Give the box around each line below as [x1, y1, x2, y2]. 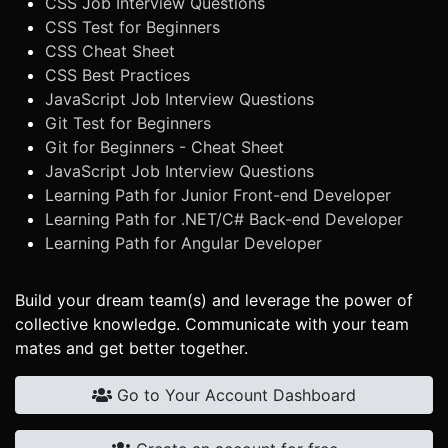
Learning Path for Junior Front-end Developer [45, 184, 391, 205]
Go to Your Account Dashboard [112, 384, 356, 405]
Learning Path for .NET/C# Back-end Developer [45, 208, 403, 229]
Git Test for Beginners [45, 112, 211, 133]
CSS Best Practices [45, 64, 190, 85]
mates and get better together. [15, 337, 248, 358]
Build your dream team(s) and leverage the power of [15, 289, 413, 310]
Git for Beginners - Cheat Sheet [45, 136, 284, 157]
